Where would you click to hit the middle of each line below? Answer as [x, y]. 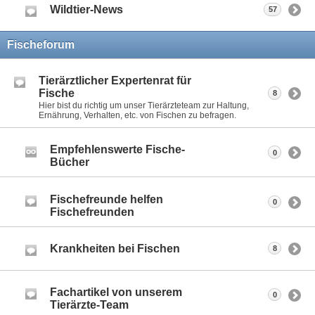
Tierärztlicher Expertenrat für [115, 81]
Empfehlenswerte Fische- [117, 150]
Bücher [70, 162]
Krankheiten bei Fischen [115, 248]
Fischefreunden [92, 212]
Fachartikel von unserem [116, 292]
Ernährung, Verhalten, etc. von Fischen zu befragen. [137, 116]
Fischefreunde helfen [107, 199]
